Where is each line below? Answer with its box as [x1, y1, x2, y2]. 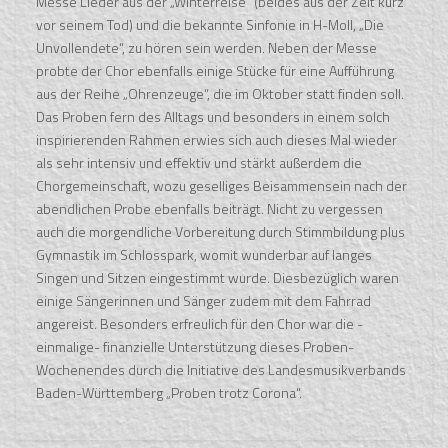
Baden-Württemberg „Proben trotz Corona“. [36, 382, 309, 404]
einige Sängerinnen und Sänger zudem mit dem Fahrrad [36, 290, 372, 312]
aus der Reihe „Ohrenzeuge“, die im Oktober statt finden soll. [36, 83, 405, 105]
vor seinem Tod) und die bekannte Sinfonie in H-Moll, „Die [36, 14, 385, 36]
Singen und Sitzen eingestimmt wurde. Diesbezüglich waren [36, 267, 400, 289]
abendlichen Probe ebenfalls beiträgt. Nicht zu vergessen [36, 198, 384, 220]
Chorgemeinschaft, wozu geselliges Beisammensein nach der [36, 175, 408, 197]
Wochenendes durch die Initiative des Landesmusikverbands [36, 359, 407, 381]
